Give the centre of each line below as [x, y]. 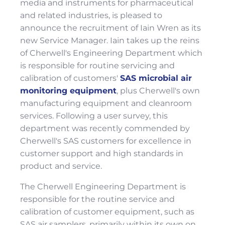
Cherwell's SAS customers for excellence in [106, 141]
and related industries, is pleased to [91, 15]
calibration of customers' [70, 78]
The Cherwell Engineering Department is [103, 187]
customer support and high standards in [102, 153]
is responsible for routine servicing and [97, 66]
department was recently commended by [105, 128]
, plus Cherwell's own [158, 91]
